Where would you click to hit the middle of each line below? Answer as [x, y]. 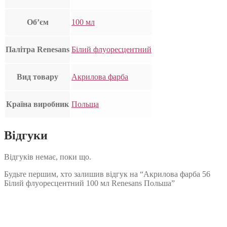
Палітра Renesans [37, 50]
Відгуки [26, 136]
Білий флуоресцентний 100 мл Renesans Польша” [89, 183]
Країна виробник [37, 104]
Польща [85, 104]
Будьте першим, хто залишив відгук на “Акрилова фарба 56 [107, 174]
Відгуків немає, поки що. [48, 157]
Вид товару [37, 77]
